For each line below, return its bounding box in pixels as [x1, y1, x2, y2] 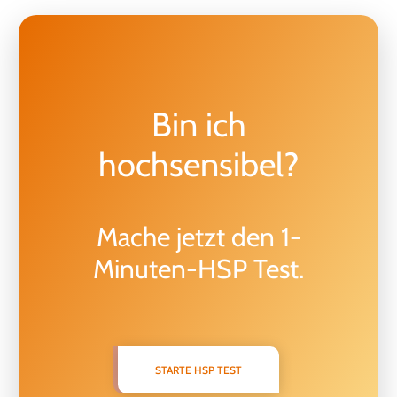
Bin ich [151, 104, 246, 145]
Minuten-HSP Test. [93, 253, 304, 285]
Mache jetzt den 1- [96, 221, 301, 253]
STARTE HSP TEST [155, 363, 242, 377]
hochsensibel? [97, 144, 300, 185]
